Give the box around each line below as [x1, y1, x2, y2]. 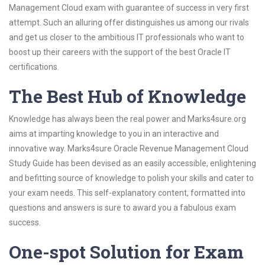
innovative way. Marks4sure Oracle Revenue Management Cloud [9, 144, 248, 153]
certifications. [9, 62, 59, 72]
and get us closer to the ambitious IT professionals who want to [9, 33, 244, 42]
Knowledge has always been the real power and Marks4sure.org [9, 114, 246, 124]
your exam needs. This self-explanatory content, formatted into [9, 188, 245, 198]
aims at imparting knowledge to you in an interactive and [9, 129, 219, 138]
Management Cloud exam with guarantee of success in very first [9, 3, 249, 12]
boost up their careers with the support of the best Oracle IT [9, 47, 231, 57]
